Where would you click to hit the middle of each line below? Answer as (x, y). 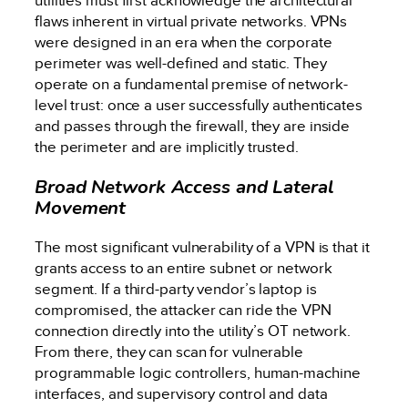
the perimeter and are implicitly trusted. (167, 148)
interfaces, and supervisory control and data (181, 394)
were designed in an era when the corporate (184, 43)
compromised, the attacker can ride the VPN (183, 311)
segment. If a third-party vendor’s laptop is (176, 290)
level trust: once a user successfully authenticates (199, 106)
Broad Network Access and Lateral (184, 186)
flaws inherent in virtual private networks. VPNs (191, 22)
